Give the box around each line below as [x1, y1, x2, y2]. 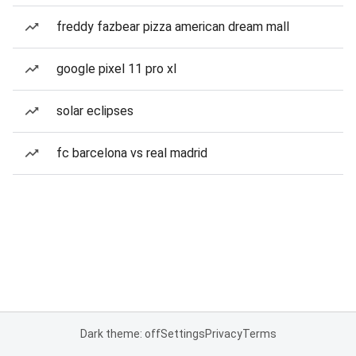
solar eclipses [56, 103, 133, 118]
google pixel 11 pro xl [56, 61, 176, 76]
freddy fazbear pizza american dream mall [56, 19, 289, 34]
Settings [160, 327, 205, 340]
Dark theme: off [79, 327, 161, 340]
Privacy [204, 327, 242, 340]
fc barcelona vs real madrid [56, 145, 207, 161]
